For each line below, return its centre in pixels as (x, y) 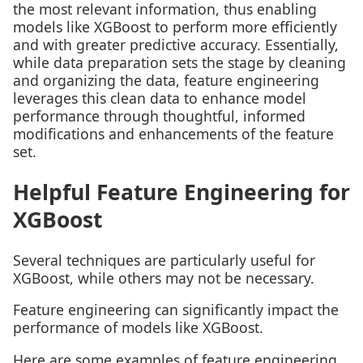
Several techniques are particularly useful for (164, 260)
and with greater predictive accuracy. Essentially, (176, 44)
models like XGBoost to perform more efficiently (175, 26)
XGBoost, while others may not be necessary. (164, 278)
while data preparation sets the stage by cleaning (179, 62)
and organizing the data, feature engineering (166, 80)
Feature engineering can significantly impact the (176, 310)
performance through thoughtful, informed (159, 115)
